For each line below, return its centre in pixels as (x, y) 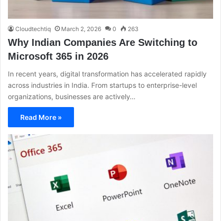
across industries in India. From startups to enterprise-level (102, 85)
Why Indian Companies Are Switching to (103, 43)
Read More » (41, 117)
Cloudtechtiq (33, 29)
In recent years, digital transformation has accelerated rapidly (107, 74)
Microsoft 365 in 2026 (58, 56)
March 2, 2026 (81, 29)
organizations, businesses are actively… (72, 97)
